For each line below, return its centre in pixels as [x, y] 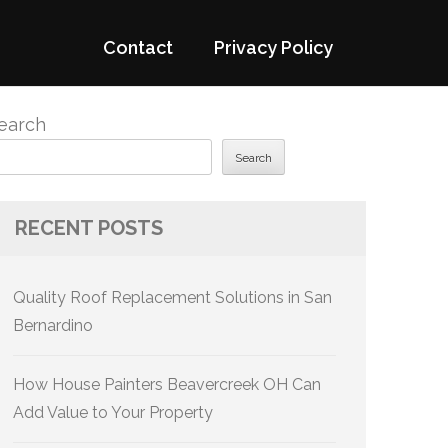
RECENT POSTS [89, 228]
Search [253, 158]
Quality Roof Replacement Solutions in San [172, 297]
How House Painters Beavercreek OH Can [167, 384]
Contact [138, 47]
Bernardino [53, 325]
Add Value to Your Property [113, 412]
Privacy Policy [273, 47]
